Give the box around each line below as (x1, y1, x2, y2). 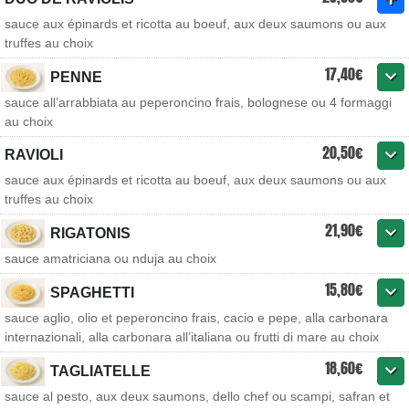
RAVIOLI (5, 147, 63, 163)
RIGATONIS (50, 225, 131, 241)
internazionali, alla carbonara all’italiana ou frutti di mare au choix (5, 330, 379, 344)
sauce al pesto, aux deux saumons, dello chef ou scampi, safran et (5, 389, 390, 404)
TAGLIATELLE (50, 363, 151, 379)
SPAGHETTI (50, 285, 134, 300)
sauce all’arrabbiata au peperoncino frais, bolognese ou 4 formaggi (5, 95, 392, 110)
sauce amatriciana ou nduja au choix (5, 251, 216, 266)
